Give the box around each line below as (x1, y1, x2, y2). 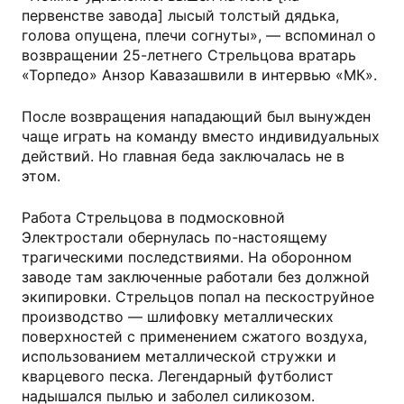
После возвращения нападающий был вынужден (22, 107, 371, 126)
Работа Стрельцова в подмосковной (22, 208, 285, 227)
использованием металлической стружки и (22, 347, 336, 366)
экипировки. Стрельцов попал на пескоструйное (22, 288, 374, 307)
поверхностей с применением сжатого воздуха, (22, 327, 367, 346)
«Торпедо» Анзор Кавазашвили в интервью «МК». (22, 66, 377, 85)
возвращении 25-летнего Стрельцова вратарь (22, 46, 356, 65)
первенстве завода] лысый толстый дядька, (22, 6, 339, 25)
